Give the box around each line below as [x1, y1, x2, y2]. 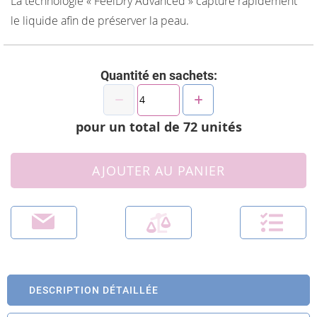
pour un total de [75, 117, 183, 136]
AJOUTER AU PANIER [92, 161, 225, 179]
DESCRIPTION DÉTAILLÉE [29, 284, 158, 296]
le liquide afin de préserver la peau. [11, 12, 189, 28]
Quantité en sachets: [100, 67, 217, 83]
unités [197, 117, 242, 136]
